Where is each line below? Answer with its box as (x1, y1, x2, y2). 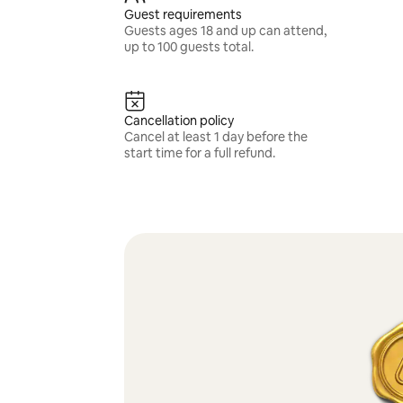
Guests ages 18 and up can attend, (123, 22, 327, 39)
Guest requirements (123, 6, 242, 22)
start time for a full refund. (123, 145, 275, 161)
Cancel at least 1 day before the (123, 129, 308, 145)
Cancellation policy (123, 112, 234, 129)
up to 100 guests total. (123, 39, 254, 55)
